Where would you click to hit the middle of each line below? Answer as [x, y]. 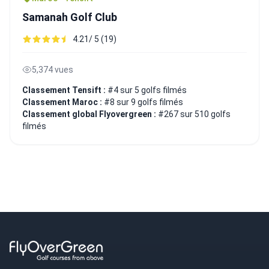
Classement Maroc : [63, 102]
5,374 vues [53, 69]
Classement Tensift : [65, 90]
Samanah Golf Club [70, 17]
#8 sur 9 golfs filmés [144, 102]
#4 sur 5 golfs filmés [147, 90]
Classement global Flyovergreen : [90, 114]
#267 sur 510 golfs [194, 114]
